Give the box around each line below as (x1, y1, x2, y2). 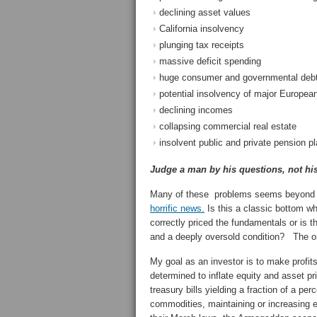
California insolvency (159, 23, 244, 34)
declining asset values (159, 7, 250, 18)
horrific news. (150, 203, 204, 214)
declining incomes (159, 105, 233, 115)
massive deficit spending (159, 56, 261, 67)
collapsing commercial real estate (159, 121, 296, 132)
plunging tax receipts (159, 40, 244, 50)
